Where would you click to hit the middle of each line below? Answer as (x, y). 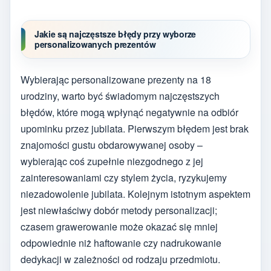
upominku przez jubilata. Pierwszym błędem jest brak (135, 129)
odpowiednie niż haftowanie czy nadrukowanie (121, 243)
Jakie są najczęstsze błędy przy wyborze (116, 34)
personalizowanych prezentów (95, 44)
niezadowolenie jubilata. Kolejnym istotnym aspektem (135, 194)
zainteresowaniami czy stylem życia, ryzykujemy (124, 178)
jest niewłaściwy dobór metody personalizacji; (119, 211)
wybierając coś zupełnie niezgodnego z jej (112, 162)
